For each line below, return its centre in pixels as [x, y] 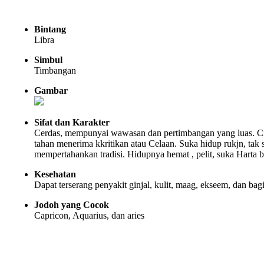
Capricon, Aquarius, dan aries [89, 215]
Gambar [51, 90]
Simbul [48, 60]
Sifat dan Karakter [72, 122]
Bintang [50, 29]
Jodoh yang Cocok [72, 205]
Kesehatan [55, 174]
